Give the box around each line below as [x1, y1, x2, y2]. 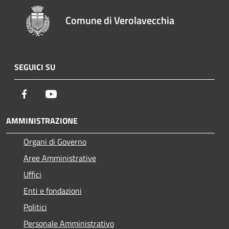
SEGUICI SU [14, 60, 55, 73]
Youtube [57, 87, 85, 100]
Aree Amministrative [24, 151, 96, 164]
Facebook [30, 87, 62, 100]
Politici [24, 200, 47, 213]
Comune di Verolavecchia [65, 12, 175, 28]
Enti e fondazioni [24, 184, 82, 197]
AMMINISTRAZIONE [6, 114, 78, 127]
